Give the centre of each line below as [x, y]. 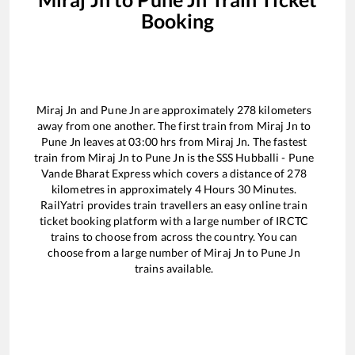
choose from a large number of [126, 253]
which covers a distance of [219, 174]
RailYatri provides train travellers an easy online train [174, 205]
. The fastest [277, 142]
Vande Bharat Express [96, 174]
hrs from [182, 142]
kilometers [284, 110]
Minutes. [273, 189]
